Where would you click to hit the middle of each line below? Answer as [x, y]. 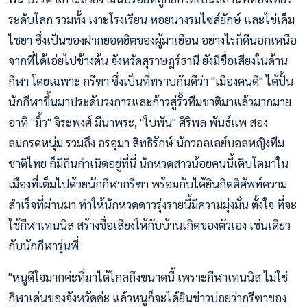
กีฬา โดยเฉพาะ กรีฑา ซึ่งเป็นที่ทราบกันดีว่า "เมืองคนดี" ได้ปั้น [151, 81]
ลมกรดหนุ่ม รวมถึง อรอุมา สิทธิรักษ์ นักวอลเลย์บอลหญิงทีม [146, 143]
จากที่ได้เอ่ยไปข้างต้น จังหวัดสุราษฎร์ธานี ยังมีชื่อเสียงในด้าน [148, 61]
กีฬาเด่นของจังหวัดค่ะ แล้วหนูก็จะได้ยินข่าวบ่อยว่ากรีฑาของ [147, 298]
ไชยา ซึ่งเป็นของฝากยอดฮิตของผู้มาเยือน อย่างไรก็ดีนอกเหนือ [152, 40]
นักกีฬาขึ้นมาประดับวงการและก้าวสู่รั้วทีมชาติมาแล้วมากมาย [150, 102]
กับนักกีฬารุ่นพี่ [44, 246]
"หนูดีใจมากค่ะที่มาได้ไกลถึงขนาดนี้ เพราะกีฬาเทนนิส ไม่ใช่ [148, 277]
